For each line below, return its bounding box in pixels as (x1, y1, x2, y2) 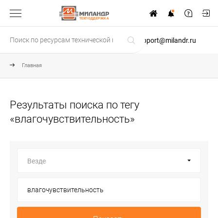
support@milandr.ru (135, 36, 196, 44)
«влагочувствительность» (10, 113, 135, 125)
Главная (22, 62, 42, 69)
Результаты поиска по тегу (10, 99, 139, 111)
